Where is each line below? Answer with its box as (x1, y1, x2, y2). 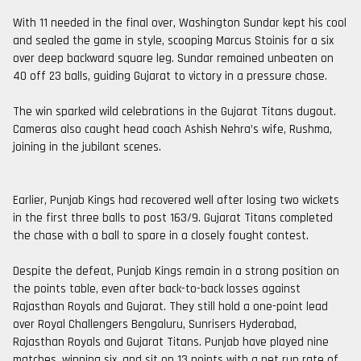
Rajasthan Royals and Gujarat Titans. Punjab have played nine (13, 334, 329, 350)
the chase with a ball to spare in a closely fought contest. (13, 228, 309, 243)
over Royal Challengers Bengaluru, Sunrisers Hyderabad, (13, 317, 297, 332)
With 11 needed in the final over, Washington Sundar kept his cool (13, 15, 346, 31)
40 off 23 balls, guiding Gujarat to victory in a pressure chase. (13, 68, 327, 84)
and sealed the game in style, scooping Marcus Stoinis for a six (13, 33, 334, 48)
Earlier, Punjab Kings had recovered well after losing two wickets (13, 193, 339, 208)
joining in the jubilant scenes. (13, 139, 161, 155)
